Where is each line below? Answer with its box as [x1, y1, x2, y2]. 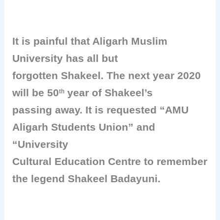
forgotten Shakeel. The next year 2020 [12, 69, 201, 82]
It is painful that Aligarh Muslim [12, 35, 168, 47]
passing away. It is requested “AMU [12, 104, 189, 116]
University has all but [12, 52, 118, 64]
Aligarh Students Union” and [12, 121, 156, 133]
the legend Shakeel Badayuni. [12, 172, 161, 185]
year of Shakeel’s [64, 86, 153, 99]
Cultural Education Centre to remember [12, 155, 208, 167]
